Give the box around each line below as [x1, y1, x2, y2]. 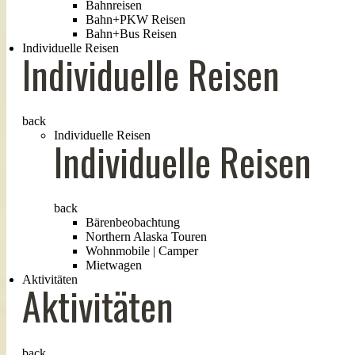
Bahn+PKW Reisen [86, 12, 185, 26]
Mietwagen [86, 258, 142, 273]
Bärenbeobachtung [86, 216, 180, 230]
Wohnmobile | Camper [86, 244, 198, 258]
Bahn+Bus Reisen [86, 26, 177, 40]
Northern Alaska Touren [86, 230, 207, 244]
